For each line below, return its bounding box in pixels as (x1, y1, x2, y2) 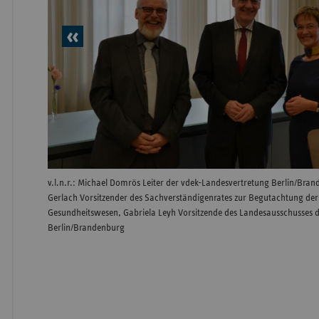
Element (78, 63, 147, 85)
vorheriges (78, 31, 168, 53)
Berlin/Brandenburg (48, 223, 125, 234)
